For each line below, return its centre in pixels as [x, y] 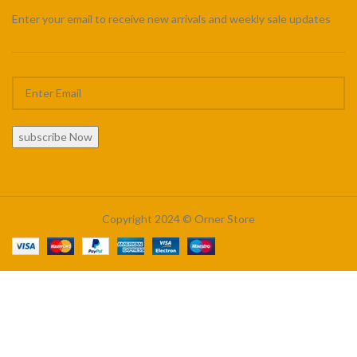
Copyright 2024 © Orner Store [178, 218]
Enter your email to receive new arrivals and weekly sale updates [171, 18]
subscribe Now [55, 136]
